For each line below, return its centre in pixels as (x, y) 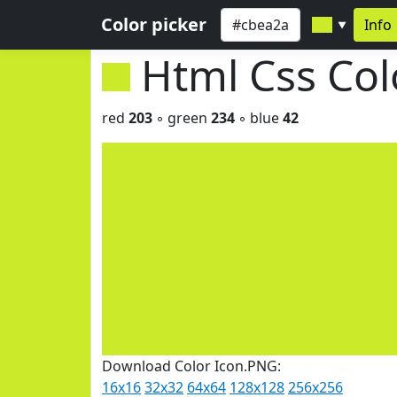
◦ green (182, 118)
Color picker (154, 24)
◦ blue (259, 118)
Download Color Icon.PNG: (191, 366)
